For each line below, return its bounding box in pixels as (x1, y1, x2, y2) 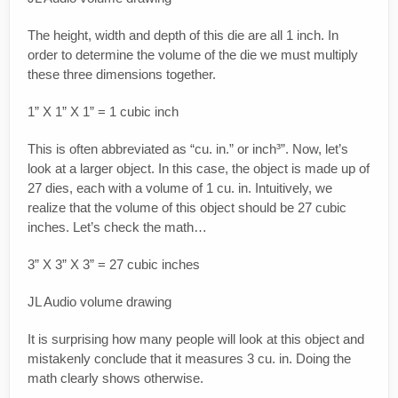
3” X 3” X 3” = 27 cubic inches (28, 257, 200, 273)
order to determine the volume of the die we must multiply (28, 47, 358, 63)
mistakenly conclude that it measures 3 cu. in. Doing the (28, 351, 351, 367)
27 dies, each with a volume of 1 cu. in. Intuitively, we (28, 180, 332, 196)
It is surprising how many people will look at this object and (28, 331, 364, 347)
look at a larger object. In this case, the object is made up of (28, 161, 370, 177)
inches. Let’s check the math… (28, 219, 207, 235)
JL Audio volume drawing (28, 294, 171, 310)
